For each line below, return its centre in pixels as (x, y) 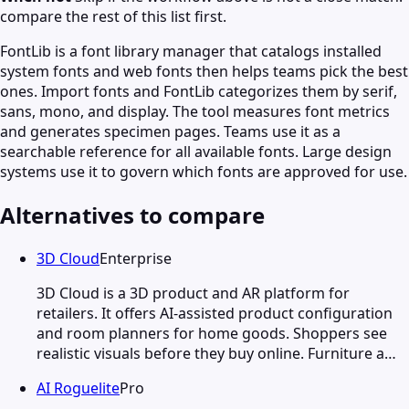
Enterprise (136, 258)
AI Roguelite (78, 388)
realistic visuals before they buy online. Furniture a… (216, 353)
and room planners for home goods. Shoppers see (212, 333)
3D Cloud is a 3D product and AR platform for (193, 293)
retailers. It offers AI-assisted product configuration (215, 313)
